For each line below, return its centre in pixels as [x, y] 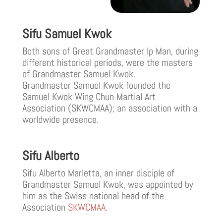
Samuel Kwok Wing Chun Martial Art [89, 96]
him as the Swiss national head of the [93, 195]
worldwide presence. [60, 119]
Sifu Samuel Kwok [67, 34]
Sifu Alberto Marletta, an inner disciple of [98, 173]
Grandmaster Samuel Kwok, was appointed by [108, 184]
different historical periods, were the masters [107, 62]
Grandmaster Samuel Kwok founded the [96, 85]
